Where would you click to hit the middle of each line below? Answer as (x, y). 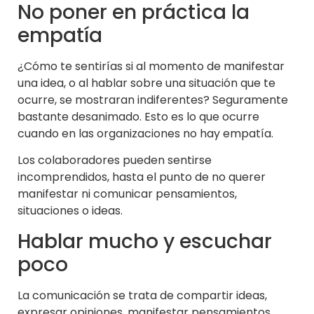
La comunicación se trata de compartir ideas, (142, 295)
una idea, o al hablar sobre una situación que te (146, 83)
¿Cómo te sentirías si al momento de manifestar (151, 66)
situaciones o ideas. (70, 211)
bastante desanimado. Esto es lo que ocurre (138, 116)
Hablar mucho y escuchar (145, 241)
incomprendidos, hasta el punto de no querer (142, 177)
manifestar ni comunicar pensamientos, (127, 194)
